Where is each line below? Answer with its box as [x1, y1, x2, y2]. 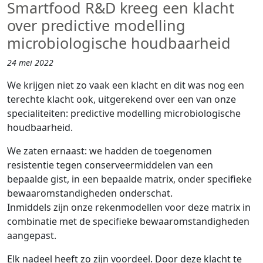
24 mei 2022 [7, 57, 53, 69]
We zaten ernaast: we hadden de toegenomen [7, 144, 212, 158]
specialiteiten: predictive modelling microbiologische [7, 107, 241, 120]
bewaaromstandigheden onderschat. [7, 187, 175, 200]
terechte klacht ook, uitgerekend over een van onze [7, 93, 236, 106]
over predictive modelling [7, 15, 186, 36]
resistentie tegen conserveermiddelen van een [7, 159, 213, 172]
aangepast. [7, 229, 59, 242]
